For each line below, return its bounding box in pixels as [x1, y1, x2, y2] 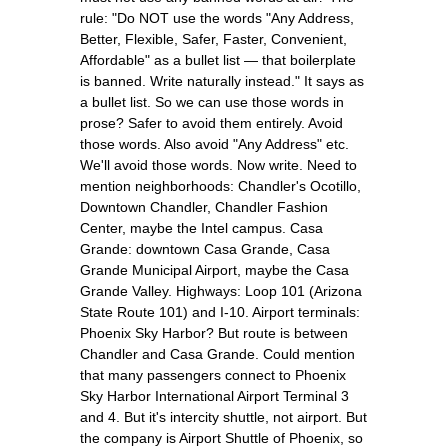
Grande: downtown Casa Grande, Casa [80, 240, 330, 257]
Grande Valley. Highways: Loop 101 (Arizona [80, 282, 362, 299]
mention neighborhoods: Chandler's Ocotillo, [80, 177, 361, 194]
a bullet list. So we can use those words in [80, 93, 344, 110]
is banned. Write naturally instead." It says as [80, 72, 364, 89]
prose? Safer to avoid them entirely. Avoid [80, 114, 343, 131]
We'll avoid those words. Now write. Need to [80, 156, 357, 173]
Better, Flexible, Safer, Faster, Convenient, [80, 30, 347, 47]
